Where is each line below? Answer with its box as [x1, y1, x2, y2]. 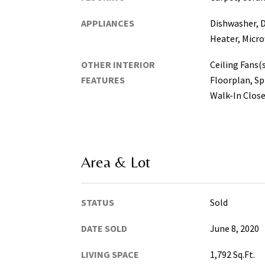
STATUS [81, 196, 114, 209]
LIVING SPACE [81, 248, 139, 261]
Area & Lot [81, 153, 150, 172]
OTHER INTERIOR [81, 58, 155, 70]
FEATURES [81, 73, 125, 86]
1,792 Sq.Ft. [209, 248, 255, 261]
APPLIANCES [81, 17, 134, 29]
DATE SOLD [81, 222, 127, 235]
